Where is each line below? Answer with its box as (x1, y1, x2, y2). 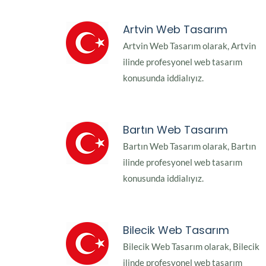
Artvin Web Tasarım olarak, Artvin (123, 40, 256, 52)
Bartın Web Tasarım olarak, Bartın (123, 141, 256, 152)
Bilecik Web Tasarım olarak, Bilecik (123, 241, 259, 252)
